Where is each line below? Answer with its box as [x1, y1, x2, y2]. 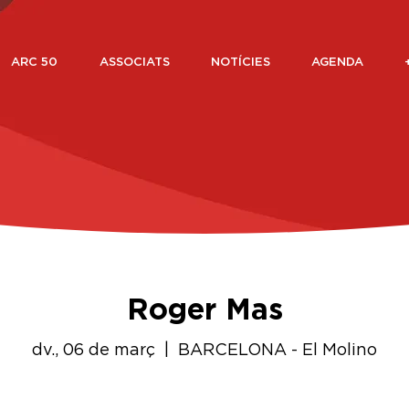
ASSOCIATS [99, 57, 170, 68]
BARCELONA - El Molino [178, 341, 377, 359]
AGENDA [310, 57, 363, 68]
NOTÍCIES [210, 57, 270, 68]
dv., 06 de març [32, 341, 155, 359]
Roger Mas [126, 296, 283, 325]
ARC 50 [11, 57, 58, 68]
